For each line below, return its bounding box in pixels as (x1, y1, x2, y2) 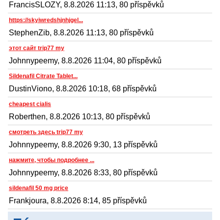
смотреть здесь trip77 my (9, 128, 83, 136)
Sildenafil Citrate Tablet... (9, 72, 78, 80)
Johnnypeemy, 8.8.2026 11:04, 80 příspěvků (9, 56, 162, 65)
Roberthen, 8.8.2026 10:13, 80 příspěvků (9, 112, 150, 121)
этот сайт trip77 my (9, 44, 64, 52)
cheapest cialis (9, 100, 51, 108)
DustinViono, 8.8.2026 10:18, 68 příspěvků (9, 84, 157, 93)
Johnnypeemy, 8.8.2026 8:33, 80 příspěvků (9, 168, 158, 177)
